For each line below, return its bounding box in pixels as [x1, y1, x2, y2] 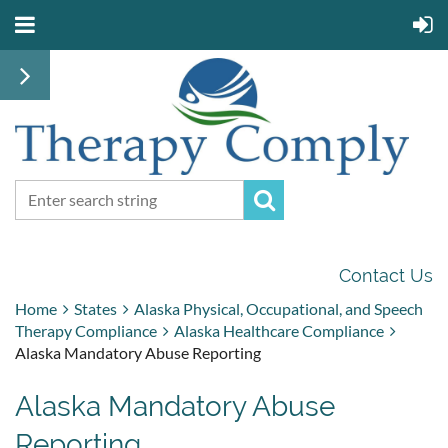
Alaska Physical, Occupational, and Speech [134, 298, 423, 318]
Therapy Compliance [15, 320, 157, 340]
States [74, 298, 117, 318]
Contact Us [339, 264, 433, 286]
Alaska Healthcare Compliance [174, 320, 384, 340]
